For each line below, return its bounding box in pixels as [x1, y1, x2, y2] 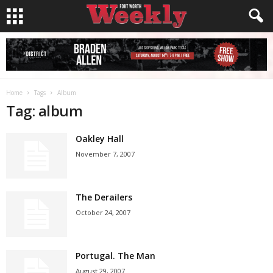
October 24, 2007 [76, 208, 130, 217]
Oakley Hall [76, 133, 124, 144]
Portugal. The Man [76, 250, 155, 261]
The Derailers [76, 191, 132, 203]
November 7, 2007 [76, 149, 135, 158]
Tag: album [6, 101, 83, 121]
